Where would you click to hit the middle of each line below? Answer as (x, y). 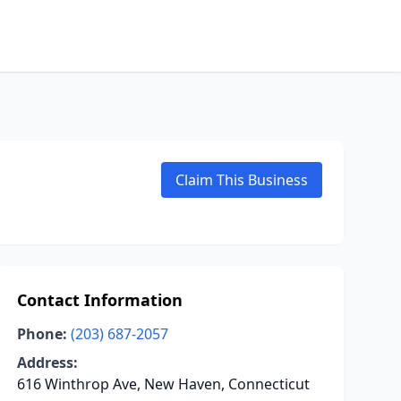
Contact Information (99, 300)
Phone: (42, 334)
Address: (47, 363)
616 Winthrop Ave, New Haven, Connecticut (163, 384)
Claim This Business (242, 180)
